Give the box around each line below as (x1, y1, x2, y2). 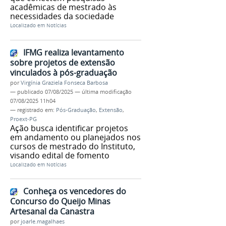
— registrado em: (10, 106, 56, 114)
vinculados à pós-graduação (10, 67, 117, 78)
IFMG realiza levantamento (23, 46, 124, 58)
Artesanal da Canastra (10, 206, 94, 217)
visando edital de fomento (10, 149, 109, 161)
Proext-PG (10, 115, 37, 123)
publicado (17, 88, 43, 95)
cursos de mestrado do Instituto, (10, 140, 135, 152)
